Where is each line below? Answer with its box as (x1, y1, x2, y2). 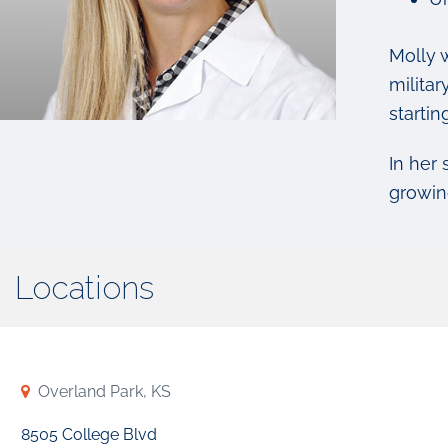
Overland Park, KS (38, 382, 171, 401)
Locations (15, 269, 154, 306)
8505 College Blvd (21, 425, 157, 444)
